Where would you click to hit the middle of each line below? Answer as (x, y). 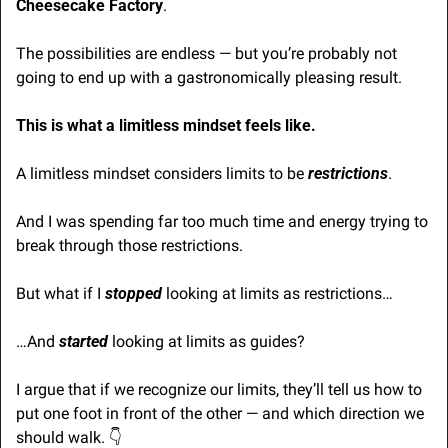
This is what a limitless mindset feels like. (166, 126)
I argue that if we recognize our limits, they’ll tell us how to (219, 390)
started (83, 342)
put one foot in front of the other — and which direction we (220, 414)
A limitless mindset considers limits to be (162, 174)
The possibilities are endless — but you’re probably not (206, 54)
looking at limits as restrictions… (277, 294)
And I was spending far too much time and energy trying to (222, 222)
